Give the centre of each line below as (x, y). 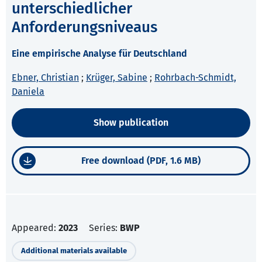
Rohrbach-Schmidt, (195, 78)
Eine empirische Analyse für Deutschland (99, 54)
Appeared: (35, 228)
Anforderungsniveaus (85, 27)
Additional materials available (74, 251)
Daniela (28, 92)
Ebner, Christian (45, 78)
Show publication (131, 123)
